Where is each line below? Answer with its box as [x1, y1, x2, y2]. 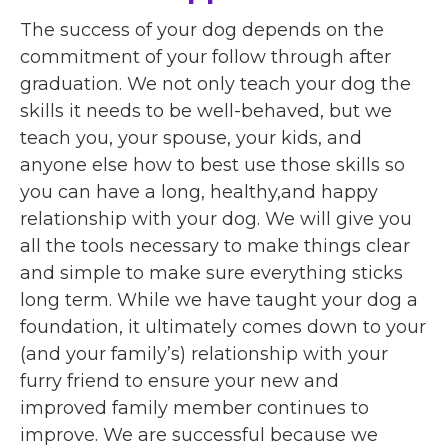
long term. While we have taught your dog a [20, 288, 418, 311]
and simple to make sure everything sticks [20, 261, 403, 284]
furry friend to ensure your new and [20, 369, 339, 392]
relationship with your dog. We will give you [20, 207, 412, 230]
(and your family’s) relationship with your [20, 342, 388, 365]
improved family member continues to [20, 396, 369, 419]
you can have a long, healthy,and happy [20, 180, 378, 203]
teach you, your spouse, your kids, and [20, 126, 362, 149]
